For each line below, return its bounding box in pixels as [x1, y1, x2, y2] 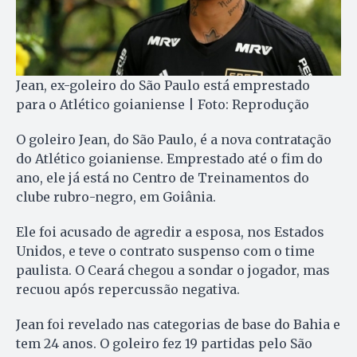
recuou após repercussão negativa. [16, 281, 240, 298]
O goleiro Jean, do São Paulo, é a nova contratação [16, 131, 331, 148]
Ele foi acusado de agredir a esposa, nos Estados [16, 224, 324, 241]
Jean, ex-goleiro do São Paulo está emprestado [16, 77, 310, 94]
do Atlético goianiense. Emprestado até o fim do [16, 151, 323, 167]
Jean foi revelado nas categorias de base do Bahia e [16, 316, 340, 333]
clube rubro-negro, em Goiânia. [16, 189, 216, 206]
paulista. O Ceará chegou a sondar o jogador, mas [16, 262, 330, 279]
